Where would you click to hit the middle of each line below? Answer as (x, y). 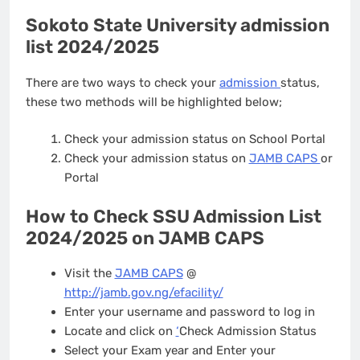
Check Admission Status (247, 331)
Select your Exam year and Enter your (170, 351)
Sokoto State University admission (178, 26)
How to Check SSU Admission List (174, 216)
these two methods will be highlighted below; (154, 102)
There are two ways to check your (123, 82)
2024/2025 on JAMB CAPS (145, 238)
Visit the (89, 274)
